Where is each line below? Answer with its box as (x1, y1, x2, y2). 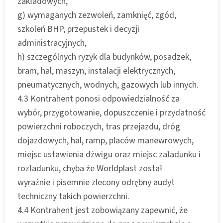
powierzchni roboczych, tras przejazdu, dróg (17, 120, 180, 133)
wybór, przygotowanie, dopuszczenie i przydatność (17, 106, 206, 119)
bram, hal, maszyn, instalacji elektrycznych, (17, 64, 175, 77)
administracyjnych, (17, 36, 87, 49)
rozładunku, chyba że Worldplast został (17, 162, 162, 175)
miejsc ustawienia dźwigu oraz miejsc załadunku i (17, 148, 201, 161)
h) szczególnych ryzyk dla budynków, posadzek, (17, 50, 191, 63)
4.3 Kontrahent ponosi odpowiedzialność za (17, 92, 180, 105)
